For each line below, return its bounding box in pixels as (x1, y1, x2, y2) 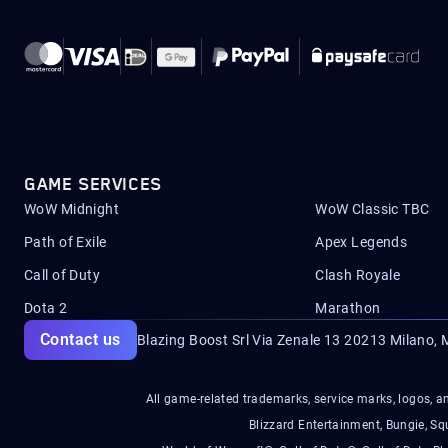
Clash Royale (315, 267, 401, 283)
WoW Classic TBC (315, 201, 430, 217)
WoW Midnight (24, 201, 120, 217)
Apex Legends (315, 234, 408, 250)
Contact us (40, 330, 121, 349)
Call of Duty (24, 267, 101, 283)
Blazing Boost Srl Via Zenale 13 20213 (136, 332, 387, 348)
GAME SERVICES (24, 175, 162, 195)
